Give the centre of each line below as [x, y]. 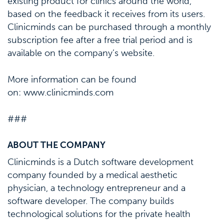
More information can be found [72, 79]
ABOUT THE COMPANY [56, 145]
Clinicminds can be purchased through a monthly [109, 27]
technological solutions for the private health [99, 214]
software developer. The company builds [91, 201]
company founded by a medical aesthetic [92, 175]
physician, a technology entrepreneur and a [96, 188]
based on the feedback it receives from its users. [106, 14]
